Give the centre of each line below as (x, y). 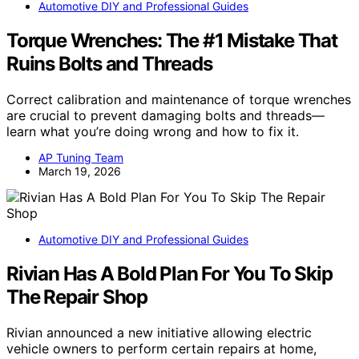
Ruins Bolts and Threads (109, 64)
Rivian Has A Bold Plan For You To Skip (169, 274)
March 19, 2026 (80, 171)
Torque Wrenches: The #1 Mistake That (172, 41)
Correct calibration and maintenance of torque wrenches (179, 100)
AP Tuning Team (81, 158)
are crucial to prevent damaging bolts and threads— (165, 116)
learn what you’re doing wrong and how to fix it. (153, 132)
